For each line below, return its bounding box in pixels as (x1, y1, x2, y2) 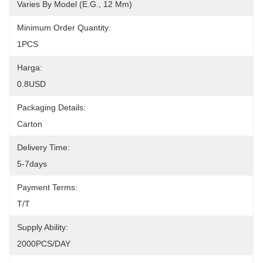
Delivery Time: (17, 143, 70, 152)
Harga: (17, 63, 42, 72)
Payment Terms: (17, 183, 77, 192)
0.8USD (17, 79, 46, 89)
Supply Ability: (17, 222, 68, 232)
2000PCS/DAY (17, 239, 70, 248)
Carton (17, 119, 42, 129)
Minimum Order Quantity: (17, 23, 111, 32)
